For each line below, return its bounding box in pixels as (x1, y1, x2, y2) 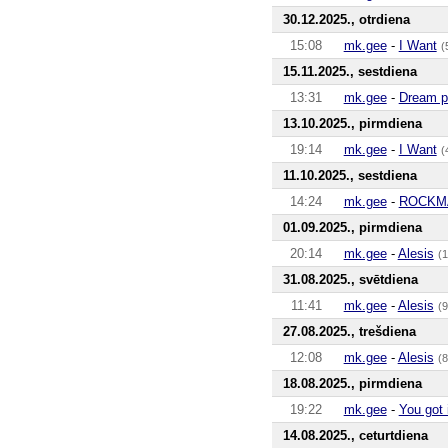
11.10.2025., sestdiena (282, 167, 417, 183)
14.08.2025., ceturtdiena (282, 427, 428, 443)
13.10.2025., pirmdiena (282, 115, 422, 131)
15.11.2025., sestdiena (282, 63, 417, 79)
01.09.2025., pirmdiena (282, 219, 422, 235)
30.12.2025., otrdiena (282, 11, 410, 27)
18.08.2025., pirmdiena (282, 375, 422, 391)
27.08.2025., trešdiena (282, 323, 416, 339)
